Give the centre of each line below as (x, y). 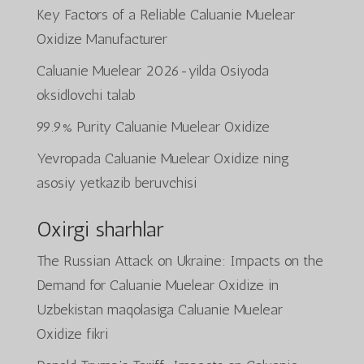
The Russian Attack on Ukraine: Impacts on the (180, 260)
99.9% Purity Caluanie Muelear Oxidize (153, 126)
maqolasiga (140, 309)
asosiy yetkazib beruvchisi (116, 182)
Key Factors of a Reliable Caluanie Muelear (165, 14)
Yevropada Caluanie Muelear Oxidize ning (162, 158)
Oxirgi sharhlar (100, 229)
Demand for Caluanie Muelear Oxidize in (157, 285)
